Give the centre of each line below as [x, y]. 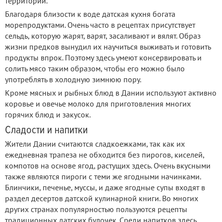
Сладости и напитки [46, 130]
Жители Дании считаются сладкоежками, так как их [95, 144]
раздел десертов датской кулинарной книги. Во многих [102, 198]
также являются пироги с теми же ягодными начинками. [103, 177]
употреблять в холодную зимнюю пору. [73, 80]
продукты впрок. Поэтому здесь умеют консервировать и [103, 58]
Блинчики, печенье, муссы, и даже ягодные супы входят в [105, 188]
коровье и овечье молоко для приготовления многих [98, 104]
